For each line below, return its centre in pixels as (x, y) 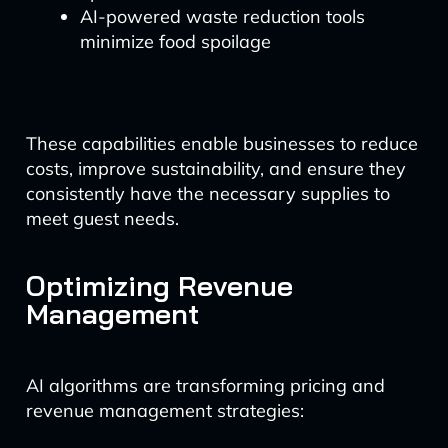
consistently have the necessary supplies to (207, 193)
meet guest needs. (102, 218)
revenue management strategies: (164, 410)
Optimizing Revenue (159, 285)
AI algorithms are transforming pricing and (205, 385)
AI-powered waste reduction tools (222, 16)
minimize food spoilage (175, 41)
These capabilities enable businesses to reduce (221, 143)
